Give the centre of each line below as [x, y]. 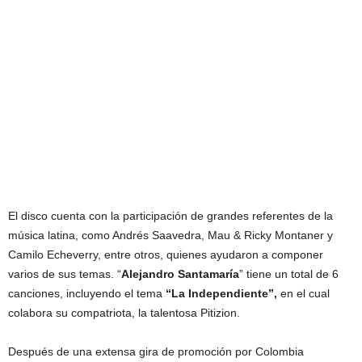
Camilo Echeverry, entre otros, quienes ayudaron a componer [166, 255]
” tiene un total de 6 [289, 274]
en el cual [303, 293]
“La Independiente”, [221, 293]
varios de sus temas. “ [65, 274]
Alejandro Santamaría [180, 274]
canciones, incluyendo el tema [87, 293]
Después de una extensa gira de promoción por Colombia [156, 351]
